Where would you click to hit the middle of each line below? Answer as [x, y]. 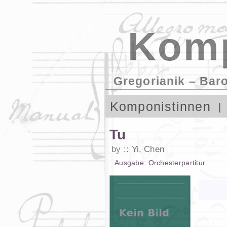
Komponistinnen [160, 106]
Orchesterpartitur [177, 162]
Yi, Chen [148, 149]
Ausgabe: [131, 162]
